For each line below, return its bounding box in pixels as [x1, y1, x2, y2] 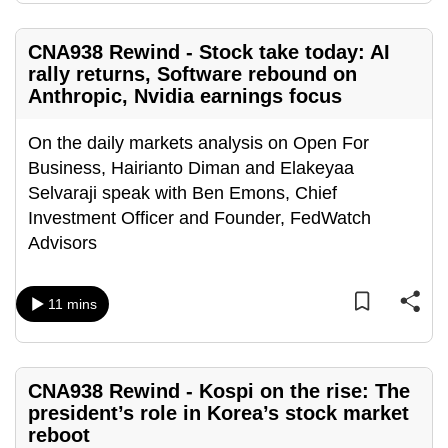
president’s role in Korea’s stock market [28, 402, 409, 424]
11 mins [48, 296, 97, 312]
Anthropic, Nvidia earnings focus [28, 85, 342, 107]
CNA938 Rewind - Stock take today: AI [28, 41, 390, 63]
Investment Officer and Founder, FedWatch [28, 208, 371, 228]
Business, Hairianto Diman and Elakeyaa [28, 158, 354, 178]
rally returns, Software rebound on [28, 63, 357, 85]
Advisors [28, 233, 112, 253]
